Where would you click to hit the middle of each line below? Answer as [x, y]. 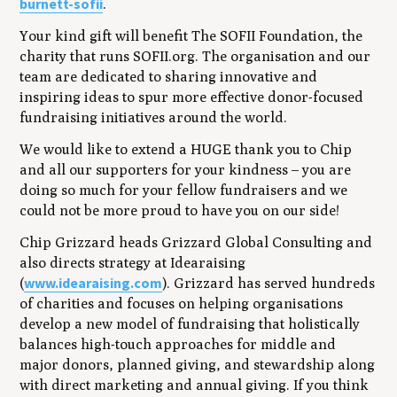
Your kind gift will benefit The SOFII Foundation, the [191, 36]
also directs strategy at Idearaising [133, 262]
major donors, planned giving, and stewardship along [198, 364]
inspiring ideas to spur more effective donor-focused [192, 97]
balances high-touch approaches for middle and [178, 344]
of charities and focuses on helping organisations [182, 303]
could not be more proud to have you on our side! [181, 210]
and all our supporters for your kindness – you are [186, 169]
